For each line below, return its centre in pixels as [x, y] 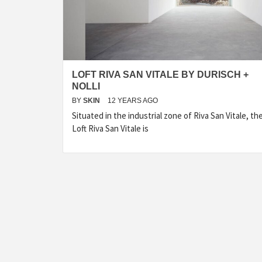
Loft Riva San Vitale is [110, 128]
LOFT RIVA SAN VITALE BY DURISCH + [160, 75]
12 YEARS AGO [133, 101]
